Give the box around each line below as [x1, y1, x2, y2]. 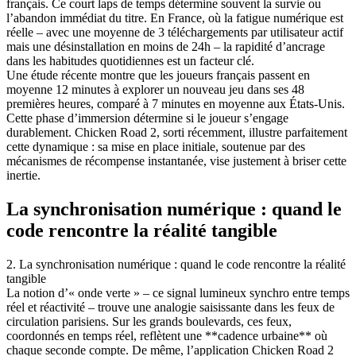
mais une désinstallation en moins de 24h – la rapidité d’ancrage [6, 39, 325, 53]
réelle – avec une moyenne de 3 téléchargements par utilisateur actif [6, 25, 343, 39]
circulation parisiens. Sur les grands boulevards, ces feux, [6, 314, 292, 328]
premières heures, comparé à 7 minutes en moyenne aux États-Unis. [6, 96, 345, 110]
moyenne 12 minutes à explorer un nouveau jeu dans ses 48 [6, 82, 304, 96]
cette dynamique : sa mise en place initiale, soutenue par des [6, 139, 305, 153]
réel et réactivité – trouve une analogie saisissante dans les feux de [6, 300, 335, 314]
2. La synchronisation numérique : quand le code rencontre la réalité [6, 257, 346, 271]
